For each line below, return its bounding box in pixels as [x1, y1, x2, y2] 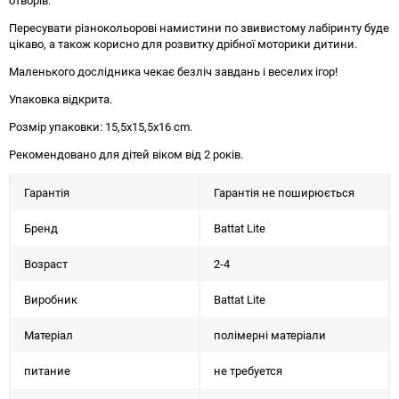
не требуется [214, 362, 282, 379]
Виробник [24, 291, 77, 307]
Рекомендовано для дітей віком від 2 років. [9, 146, 243, 162]
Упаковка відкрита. [9, 91, 112, 107]
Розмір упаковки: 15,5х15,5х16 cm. [9, 118, 192, 134]
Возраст [24, 256, 68, 272]
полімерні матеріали [214, 327, 326, 343]
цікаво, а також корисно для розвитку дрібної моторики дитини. [9, 36, 357, 52]
